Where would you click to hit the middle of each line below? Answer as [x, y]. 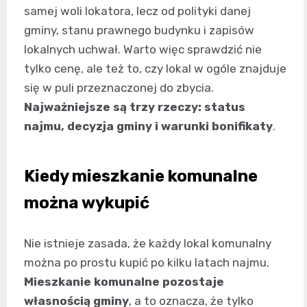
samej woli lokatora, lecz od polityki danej [137, 11]
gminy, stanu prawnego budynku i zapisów [139, 30]
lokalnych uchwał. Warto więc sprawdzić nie [143, 49]
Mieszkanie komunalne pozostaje [124, 281]
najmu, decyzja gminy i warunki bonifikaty [148, 126]
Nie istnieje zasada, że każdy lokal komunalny [148, 243]
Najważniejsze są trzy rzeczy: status [135, 107]
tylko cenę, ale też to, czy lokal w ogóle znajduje [155, 68]
